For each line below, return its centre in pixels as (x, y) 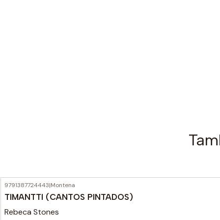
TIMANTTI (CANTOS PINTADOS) (69, 197)
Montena (63, 185)
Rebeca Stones (32, 212)
